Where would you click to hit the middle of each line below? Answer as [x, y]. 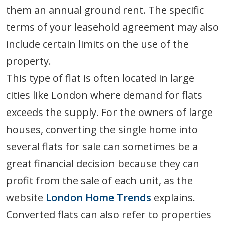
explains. [173, 198]
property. [29, 61]
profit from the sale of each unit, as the [99, 181]
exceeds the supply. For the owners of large [109, 113]
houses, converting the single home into [102, 130]
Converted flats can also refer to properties [109, 215]
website [26, 198]
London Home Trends [98, 198]
